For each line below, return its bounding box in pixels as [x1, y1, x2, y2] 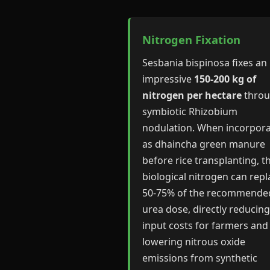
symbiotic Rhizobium [142, 105, 237, 118]
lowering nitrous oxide [142, 235, 245, 248]
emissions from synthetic [142, 251, 257, 265]
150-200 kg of [194, 72, 256, 86]
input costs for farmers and [142, 219, 268, 232]
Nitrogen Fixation [142, 32, 240, 47]
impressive [142, 72, 194, 86]
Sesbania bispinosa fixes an [142, 56, 267, 69]
